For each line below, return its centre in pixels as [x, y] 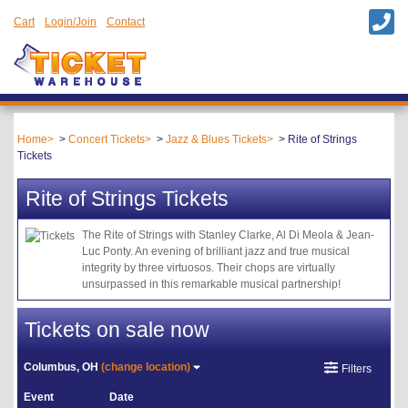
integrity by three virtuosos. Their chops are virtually [209, 267]
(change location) [146, 367]
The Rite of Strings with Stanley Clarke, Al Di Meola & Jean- [228, 235]
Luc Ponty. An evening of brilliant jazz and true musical [216, 251]
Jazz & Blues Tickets [216, 139]
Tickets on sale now [117, 330]
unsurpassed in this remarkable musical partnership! [211, 284]
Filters [356, 369]
